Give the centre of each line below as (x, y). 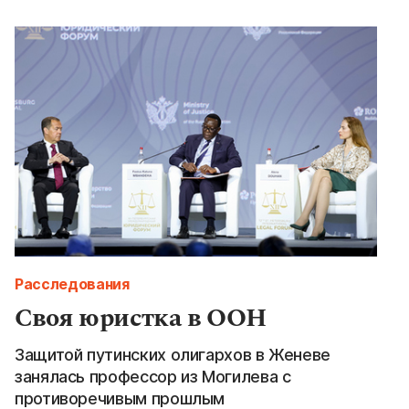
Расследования (72, 283)
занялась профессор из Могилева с (153, 376)
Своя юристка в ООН (141, 318)
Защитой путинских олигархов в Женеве (173, 354)
